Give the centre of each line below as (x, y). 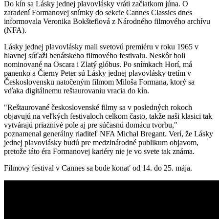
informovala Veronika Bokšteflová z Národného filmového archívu (107, 21)
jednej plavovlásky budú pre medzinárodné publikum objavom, (101, 142)
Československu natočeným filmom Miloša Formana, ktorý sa (99, 82)
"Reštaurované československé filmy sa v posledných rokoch (98, 107)
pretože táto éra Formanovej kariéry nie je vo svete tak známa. (99, 151)
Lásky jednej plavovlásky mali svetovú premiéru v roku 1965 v (101, 46)
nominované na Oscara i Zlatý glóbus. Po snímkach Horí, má (98, 64)
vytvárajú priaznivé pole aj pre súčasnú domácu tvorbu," (91, 125)
